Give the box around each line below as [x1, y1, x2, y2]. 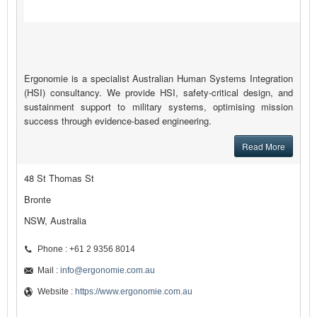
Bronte [24, 192, 51, 207]
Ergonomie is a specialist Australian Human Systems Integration [24, 71, 293, 86]
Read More [242, 140, 285, 153]
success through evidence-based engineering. [24, 114, 212, 128]
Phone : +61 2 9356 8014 [38, 244, 135, 255]
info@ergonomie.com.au [60, 265, 155, 276]
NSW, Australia [24, 214, 86, 228]
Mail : [38, 265, 60, 276]
